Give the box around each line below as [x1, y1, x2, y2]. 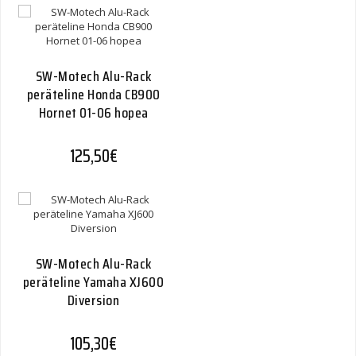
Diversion [67, 289, 120, 311]
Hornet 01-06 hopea [38, 102, 149, 124]
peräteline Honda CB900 [26, 83, 161, 106]
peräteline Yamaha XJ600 [22, 271, 164, 293]
